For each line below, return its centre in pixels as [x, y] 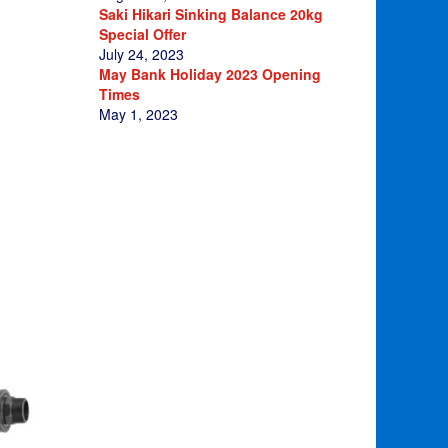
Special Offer [142, 33]
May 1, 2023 [138, 113]
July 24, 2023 [141, 53]
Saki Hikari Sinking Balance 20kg [210, 13]
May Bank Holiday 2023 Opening [209, 73]
